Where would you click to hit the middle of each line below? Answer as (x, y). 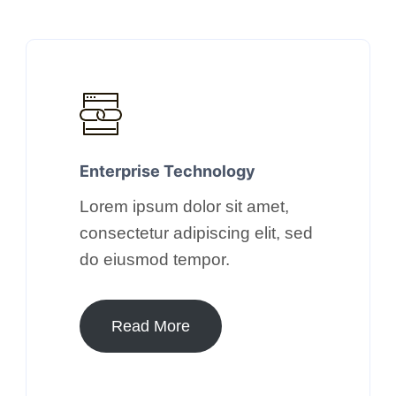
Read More (151, 326)
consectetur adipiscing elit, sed (196, 232)
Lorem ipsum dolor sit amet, (184, 206)
